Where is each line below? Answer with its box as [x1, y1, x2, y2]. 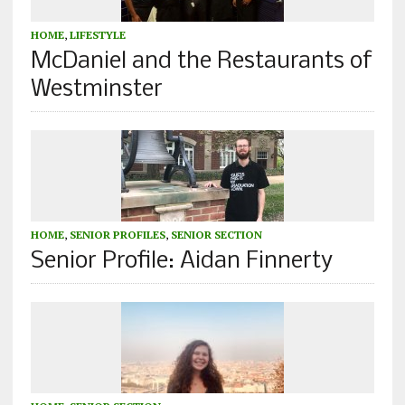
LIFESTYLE [69, 28, 126, 42]
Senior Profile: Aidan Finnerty [30, 250, 333, 275]
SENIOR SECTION [170, 228, 262, 242]
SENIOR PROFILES [69, 228, 165, 242]
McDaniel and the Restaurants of [30, 50, 372, 75]
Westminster [30, 78, 163, 103]
